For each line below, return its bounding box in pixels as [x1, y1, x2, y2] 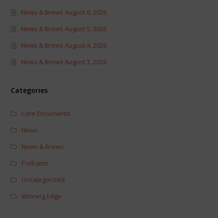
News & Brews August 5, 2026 [20, 24, 107, 33]
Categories [10, 85, 48, 95]
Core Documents [21, 109, 71, 118]
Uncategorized [21, 175, 65, 184]
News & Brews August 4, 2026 [20, 40, 107, 50]
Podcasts [21, 158, 49, 167]
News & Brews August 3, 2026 [20, 57, 107, 66]
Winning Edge [21, 191, 61, 200]
